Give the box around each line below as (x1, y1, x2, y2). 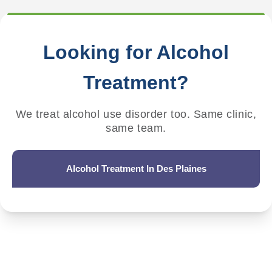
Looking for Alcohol (43, 41, 229, 64)
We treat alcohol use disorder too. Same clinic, (15, 108, 257, 121)
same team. (106, 122, 166, 135)
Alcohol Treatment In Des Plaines (66, 163, 206, 174)
